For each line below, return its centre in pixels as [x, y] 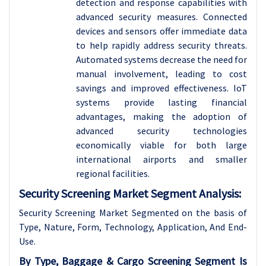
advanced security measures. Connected [161, 17]
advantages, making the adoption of [161, 116]
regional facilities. [113, 173]
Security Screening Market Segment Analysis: [130, 193]
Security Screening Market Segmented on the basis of [133, 213]
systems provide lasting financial [161, 102]
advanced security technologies [161, 131]
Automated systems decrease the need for [161, 59]
